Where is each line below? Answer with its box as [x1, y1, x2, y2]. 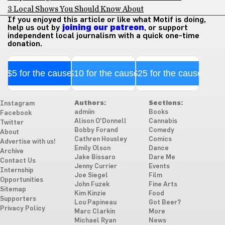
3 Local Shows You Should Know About [8, 5, 144, 13]
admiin [74, 109, 94, 116]
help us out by [8, 24, 62, 32]
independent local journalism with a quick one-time [8, 32, 199, 40]
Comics [148, 136, 172, 143]
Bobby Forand [74, 127, 118, 134]
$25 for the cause [132, 68, 202, 78]
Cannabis [148, 118, 177, 125]
